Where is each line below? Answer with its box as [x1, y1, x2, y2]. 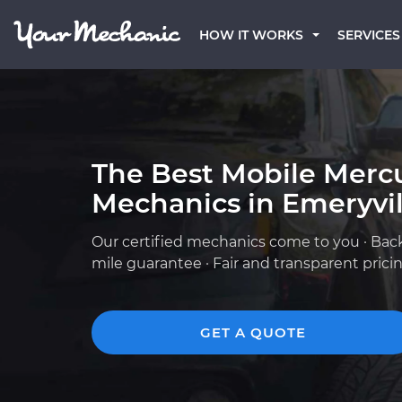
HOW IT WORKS [199, 27, 303, 43]
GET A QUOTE [200, 324, 306, 341]
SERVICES [337, 27, 400, 43]
